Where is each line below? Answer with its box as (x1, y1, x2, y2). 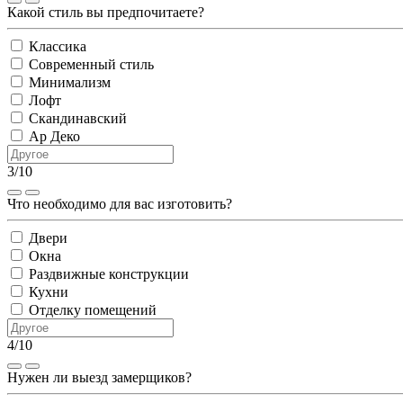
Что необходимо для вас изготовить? (7, 196, 232, 212)
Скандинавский (29, 111, 127, 127)
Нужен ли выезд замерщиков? (7, 370, 192, 386)
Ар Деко (29, 129, 80, 145)
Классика (29, 39, 86, 55)
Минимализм (29, 75, 111, 91)
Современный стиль (29, 57, 154, 73)
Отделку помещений (29, 302, 157, 318)
